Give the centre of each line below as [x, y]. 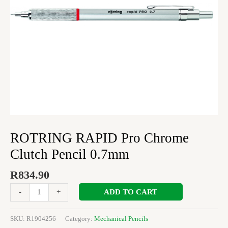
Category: [80, 219]
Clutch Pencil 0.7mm [70, 154]
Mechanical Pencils [121, 219]
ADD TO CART [131, 192]
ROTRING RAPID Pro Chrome [99, 138]
